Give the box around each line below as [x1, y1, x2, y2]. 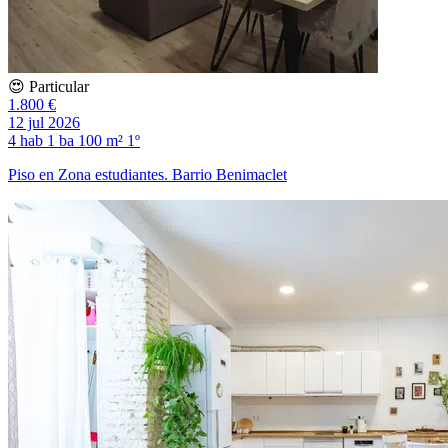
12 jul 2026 [8, 113, 80, 131]
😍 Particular [8, 77, 89, 95]
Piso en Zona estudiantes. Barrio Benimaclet [8, 165, 287, 183]
